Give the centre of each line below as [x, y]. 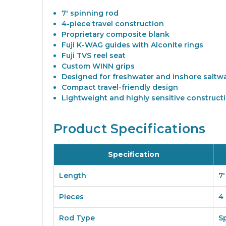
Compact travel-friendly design [120, 88]
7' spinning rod [90, 13]
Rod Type [77, 218]
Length [73, 176]
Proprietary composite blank [116, 35]
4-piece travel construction [113, 24]
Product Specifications [130, 129]
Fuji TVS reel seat [94, 56]
